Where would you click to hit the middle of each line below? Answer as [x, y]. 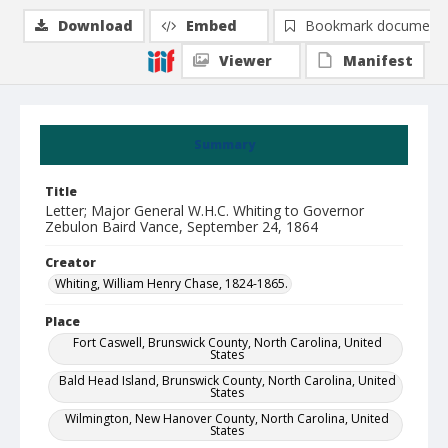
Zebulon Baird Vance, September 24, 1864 [181, 226]
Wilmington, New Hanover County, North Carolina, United [227, 418]
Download [95, 25]
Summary [224, 144]
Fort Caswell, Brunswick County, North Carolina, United [227, 342]
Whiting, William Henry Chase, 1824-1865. [171, 283]
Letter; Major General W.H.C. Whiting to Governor [204, 210]
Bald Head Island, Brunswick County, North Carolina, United [227, 380]
